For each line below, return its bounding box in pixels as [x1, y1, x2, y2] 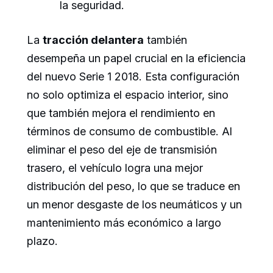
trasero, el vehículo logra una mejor [27, 161, 203, 174]
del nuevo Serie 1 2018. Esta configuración [27, 69, 239, 83]
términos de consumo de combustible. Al [27, 124, 232, 138]
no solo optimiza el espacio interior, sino [27, 88, 229, 101]
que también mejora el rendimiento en [27, 106, 215, 119]
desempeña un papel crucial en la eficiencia [27, 51, 246, 65]
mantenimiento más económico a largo [27, 216, 221, 229]
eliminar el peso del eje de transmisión [27, 143, 217, 156]
